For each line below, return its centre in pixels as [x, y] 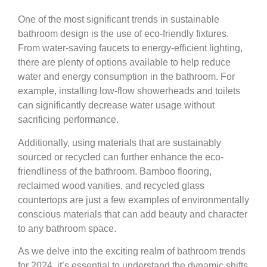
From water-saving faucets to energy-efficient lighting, [130, 48]
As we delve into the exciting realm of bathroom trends [132, 252]
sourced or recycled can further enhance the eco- [121, 157]
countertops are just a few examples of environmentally [133, 200]
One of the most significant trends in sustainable [119, 20]
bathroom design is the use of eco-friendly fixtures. [123, 34]
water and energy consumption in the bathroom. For [126, 77]
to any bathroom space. [67, 228]
